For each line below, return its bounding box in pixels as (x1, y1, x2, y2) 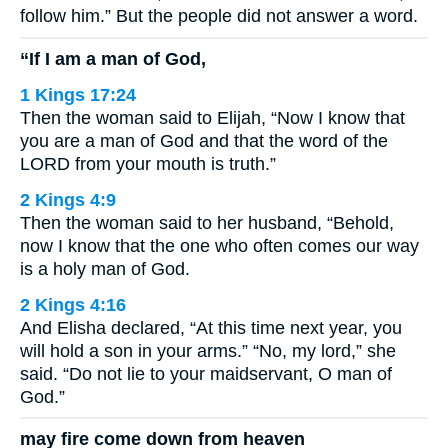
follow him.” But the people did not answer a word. (20, 6, 418, 26)
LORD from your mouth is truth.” (20, 153, 276, 174)
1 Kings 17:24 (20, 84, 136, 105)
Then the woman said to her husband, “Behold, (20, 212, 394, 233)
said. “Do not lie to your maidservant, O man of (20, 363, 392, 384)
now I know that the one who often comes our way (20, 235, 419, 256)
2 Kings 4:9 (20, 189, 116, 210)
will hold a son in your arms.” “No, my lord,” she (20, 340, 396, 361)
